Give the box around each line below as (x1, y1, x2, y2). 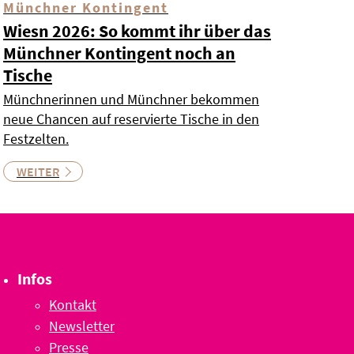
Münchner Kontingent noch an (3, 42, 235, 65)
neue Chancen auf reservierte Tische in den (3, 110, 259, 129)
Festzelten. (3, 130, 69, 149)
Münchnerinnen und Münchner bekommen (3, 90, 259, 109)
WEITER (17, 164, 59, 180)
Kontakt (49, 296, 96, 314)
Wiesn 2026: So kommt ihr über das (3, 20, 271, 43)
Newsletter (49, 317, 115, 336)
